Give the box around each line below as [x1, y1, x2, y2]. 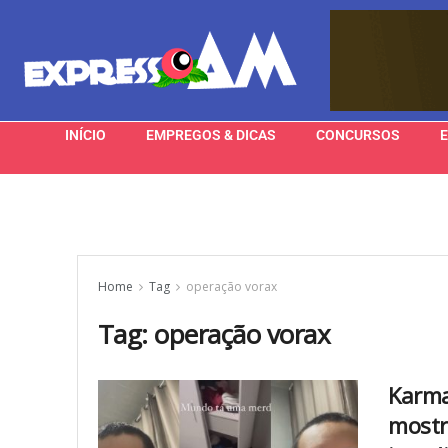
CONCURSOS [316, 126, 400, 143]
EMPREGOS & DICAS [146, 126, 276, 143]
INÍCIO [65, 126, 106, 143]
